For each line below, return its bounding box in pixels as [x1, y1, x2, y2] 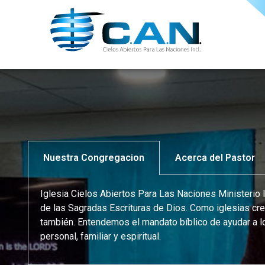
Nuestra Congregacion [43, 152, 144, 164]
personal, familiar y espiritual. [40, 231, 161, 243]
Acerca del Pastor [175, 152, 255, 164]
